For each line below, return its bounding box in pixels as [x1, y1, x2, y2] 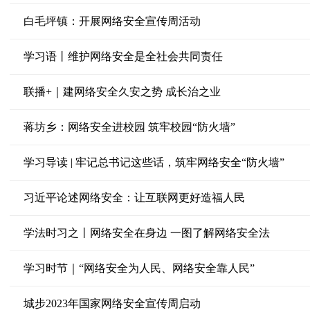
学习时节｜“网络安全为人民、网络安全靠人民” [23, 262, 255, 274]
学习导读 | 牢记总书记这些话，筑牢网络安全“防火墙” [23, 156, 284, 168]
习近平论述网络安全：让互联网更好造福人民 [23, 192, 245, 203]
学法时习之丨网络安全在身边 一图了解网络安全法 [23, 227, 270, 239]
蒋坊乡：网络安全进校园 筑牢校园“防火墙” [23, 121, 235, 133]
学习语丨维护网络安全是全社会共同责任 [23, 51, 223, 62]
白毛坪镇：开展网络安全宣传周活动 [23, 15, 201, 27]
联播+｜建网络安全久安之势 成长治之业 [23, 86, 221, 98]
